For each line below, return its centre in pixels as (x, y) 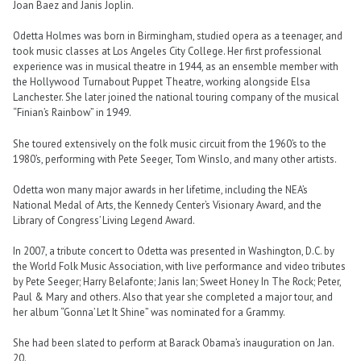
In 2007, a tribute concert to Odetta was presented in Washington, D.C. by (174, 251)
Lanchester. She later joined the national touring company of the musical (176, 98)
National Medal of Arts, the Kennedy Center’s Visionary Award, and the (167, 205)
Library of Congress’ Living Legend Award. (104, 220)
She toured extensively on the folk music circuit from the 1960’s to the (170, 143)
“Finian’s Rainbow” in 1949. (72, 113)
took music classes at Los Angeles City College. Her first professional (167, 52)
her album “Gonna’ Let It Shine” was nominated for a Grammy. (149, 313)
